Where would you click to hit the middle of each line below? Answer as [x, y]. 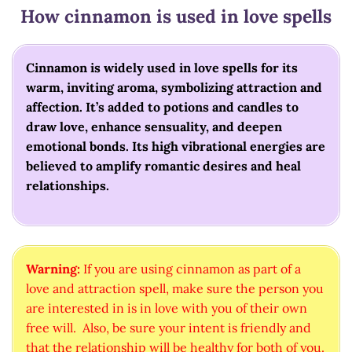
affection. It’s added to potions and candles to [162, 107]
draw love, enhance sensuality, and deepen [154, 127]
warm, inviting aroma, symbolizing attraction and [174, 88]
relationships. [68, 186]
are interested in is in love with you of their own [167, 308]
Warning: [55, 268]
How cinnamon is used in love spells [176, 16]
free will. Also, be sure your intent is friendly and [169, 327]
